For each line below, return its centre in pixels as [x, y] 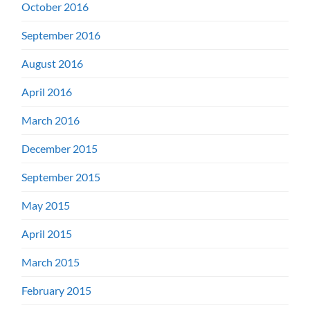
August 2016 [53, 64]
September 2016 [61, 35]
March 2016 [51, 120]
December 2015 [60, 149]
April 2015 [47, 234]
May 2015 [46, 206]
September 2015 [61, 177]
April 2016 [47, 92]
